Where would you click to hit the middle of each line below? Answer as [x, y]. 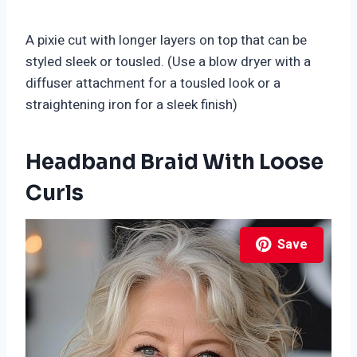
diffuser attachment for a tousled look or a [153, 83]
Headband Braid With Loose [175, 162]
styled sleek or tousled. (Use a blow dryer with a [168, 61]
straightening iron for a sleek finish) [131, 104]
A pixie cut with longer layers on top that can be [166, 40]
